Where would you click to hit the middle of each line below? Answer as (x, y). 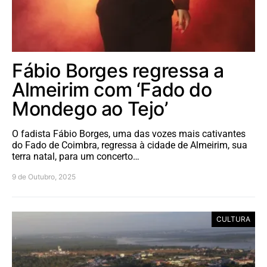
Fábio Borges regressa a (118, 71)
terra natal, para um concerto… (76, 157)
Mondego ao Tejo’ (90, 109)
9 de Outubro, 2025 (44, 177)
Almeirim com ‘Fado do (112, 90)
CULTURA (233, 219)
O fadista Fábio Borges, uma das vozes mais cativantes (129, 134)
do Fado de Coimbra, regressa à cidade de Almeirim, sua (130, 145)
